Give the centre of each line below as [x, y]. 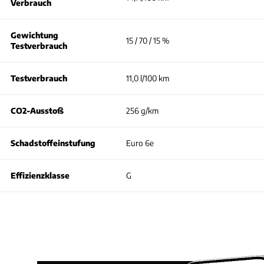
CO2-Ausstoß [37, 110]
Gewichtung [34, 35]
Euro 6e [140, 143]
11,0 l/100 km [148, 78]
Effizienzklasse [40, 175]
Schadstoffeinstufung [53, 143]
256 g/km [142, 110]
